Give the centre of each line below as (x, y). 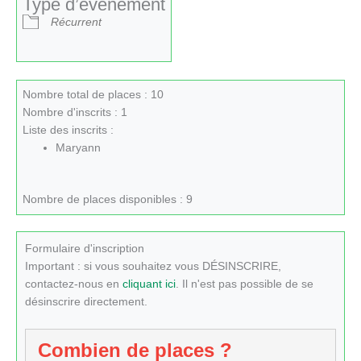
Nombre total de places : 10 (93, 94)
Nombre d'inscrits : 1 (75, 112)
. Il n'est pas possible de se (245, 284)
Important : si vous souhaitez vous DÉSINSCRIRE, (153, 266)
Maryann (78, 147)
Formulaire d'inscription (85, 248)
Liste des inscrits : (68, 130)
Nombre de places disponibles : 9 (107, 200)
